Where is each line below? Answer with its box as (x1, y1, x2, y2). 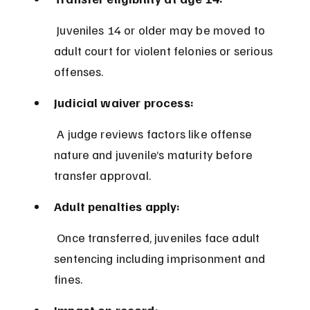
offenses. (54, 64, 104, 80)
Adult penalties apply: (54, 199, 181, 215)
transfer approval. (54, 167, 151, 183)
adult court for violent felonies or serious (54, 43, 276, 59)
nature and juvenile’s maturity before (54, 147, 256, 163)
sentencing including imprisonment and (54, 250, 268, 266)
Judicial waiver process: (54, 95, 194, 111)
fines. (54, 271, 83, 287)
